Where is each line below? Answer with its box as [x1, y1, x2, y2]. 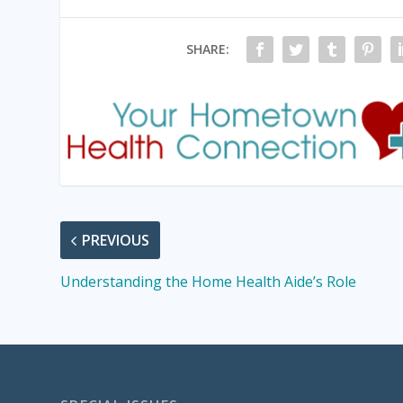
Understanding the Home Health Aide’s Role [60, 272, 357, 292]
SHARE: [185, 40, 229, 58]
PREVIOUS [82, 230, 150, 251]
